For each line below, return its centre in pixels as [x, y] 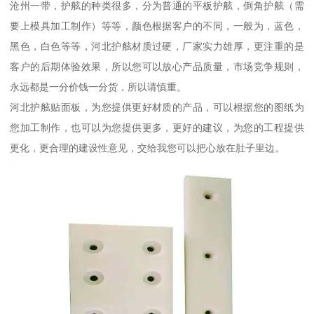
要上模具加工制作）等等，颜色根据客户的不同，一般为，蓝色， [157, 26]
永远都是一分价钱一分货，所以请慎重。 [98, 87]
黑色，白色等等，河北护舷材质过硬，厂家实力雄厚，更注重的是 [157, 46]
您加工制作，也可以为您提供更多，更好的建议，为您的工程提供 [157, 127]
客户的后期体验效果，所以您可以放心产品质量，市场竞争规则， [157, 66]
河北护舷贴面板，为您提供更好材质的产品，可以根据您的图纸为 [157, 107]
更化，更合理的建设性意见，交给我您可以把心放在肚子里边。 [148, 148]
